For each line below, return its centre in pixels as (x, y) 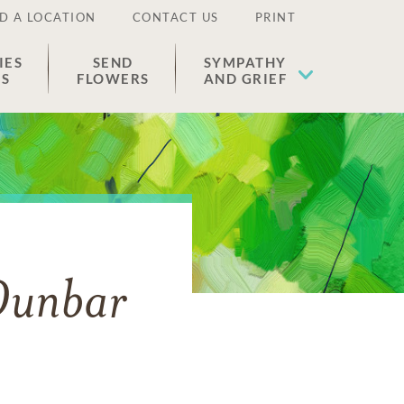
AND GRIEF (245, 78)
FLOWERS (113, 78)
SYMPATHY (245, 62)
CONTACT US (175, 17)
